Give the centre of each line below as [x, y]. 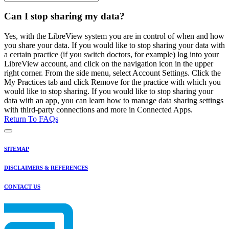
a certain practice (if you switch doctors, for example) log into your [111, 55]
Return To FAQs [31, 119]
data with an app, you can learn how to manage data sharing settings [114, 101]
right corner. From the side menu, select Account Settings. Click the [112, 73]
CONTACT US [22, 187]
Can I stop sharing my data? [64, 16]
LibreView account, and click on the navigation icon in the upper [109, 64]
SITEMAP [17, 149]
